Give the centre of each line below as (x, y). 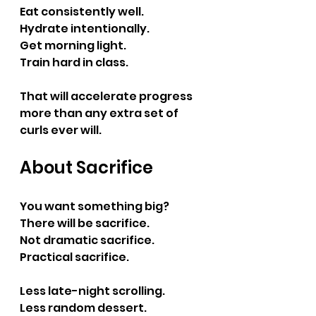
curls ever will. (61, 130)
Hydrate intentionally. (85, 29)
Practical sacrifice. (74, 257)
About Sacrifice (86, 168)
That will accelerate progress (107, 96)
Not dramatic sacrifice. (87, 240)
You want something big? (95, 206)
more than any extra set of (100, 113)
